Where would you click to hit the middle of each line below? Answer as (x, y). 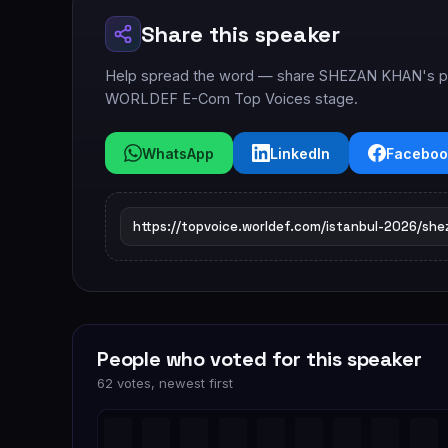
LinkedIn (300, 153)
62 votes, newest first (165, 383)
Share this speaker (241, 34)
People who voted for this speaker (259, 359)
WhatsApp (178, 153)
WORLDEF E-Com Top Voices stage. (231, 99)
